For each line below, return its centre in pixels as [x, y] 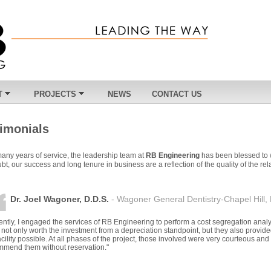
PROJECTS [55, 94]
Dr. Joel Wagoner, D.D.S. [59, 199]
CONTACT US [177, 94]
